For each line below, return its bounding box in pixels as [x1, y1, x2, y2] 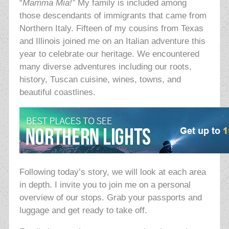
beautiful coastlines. [19, 87, 96, 98]
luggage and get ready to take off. [19, 205, 147, 216]
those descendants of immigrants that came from [19, 11, 207, 21]
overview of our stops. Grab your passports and [19, 193, 202, 203]
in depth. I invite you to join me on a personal [19, 180, 191, 190]
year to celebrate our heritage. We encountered [19, 49, 199, 59]
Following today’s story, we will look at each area [19, 167, 206, 177]
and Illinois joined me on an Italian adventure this [19, 36, 205, 47]
